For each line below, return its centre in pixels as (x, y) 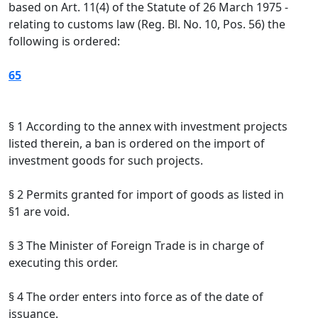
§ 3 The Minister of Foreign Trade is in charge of (136, 246)
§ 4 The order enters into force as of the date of (136, 297)
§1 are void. (39, 212)
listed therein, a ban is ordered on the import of (137, 143)
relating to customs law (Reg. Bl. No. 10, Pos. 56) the (147, 24)
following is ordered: (64, 41)
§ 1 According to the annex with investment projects (148, 126)
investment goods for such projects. (106, 160)
